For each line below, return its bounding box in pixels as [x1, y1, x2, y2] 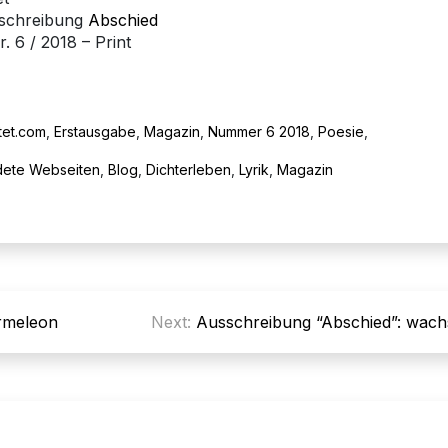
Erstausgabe [54, 122, 136, 140]
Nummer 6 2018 [208, 122, 310, 140]
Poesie [318, 122, 364, 140]
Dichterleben [145, 160, 231, 178]
